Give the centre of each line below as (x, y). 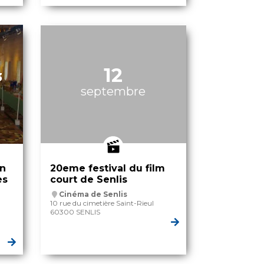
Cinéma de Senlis (93, 194)
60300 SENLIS (75, 212)
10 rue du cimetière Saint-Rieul (102, 203)
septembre (113, 92)
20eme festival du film (107, 169)
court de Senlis (88, 180)
